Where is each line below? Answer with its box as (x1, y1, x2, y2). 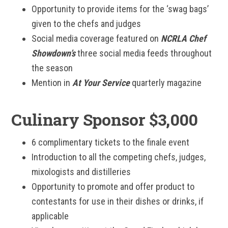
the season (32, 63, 73, 73)
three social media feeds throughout (75, 48, 212, 59)
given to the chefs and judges (32, 18, 141, 29)
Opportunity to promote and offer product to (32, 181, 195, 192)
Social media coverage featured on (32, 33, 161, 44)
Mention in (32, 77, 73, 88)
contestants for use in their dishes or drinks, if (32, 196, 204, 207)
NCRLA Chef (161, 33, 207, 44)
